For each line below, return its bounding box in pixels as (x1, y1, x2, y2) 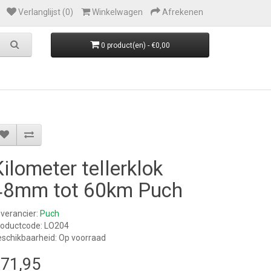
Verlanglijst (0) (18, 7, 73, 17)
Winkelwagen (92, 7, 143, 17)
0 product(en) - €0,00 (100, 41, 170, 50)
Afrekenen (162, 7, 203, 17)
